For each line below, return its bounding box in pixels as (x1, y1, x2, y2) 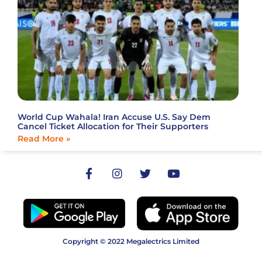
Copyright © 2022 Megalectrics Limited (63, 237, 199, 246)
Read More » (18, 133, 70, 144)
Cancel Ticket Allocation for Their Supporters (18, 120, 208, 132)
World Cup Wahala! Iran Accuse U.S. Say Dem (18, 111, 211, 122)
